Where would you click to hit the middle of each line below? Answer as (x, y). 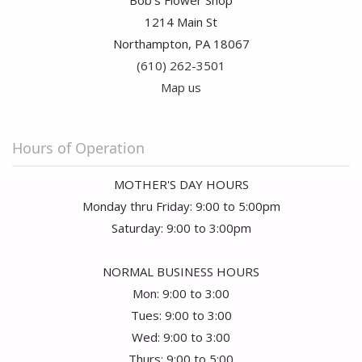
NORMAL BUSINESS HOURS (181, 272)
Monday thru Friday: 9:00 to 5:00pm (181, 206)
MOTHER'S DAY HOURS (181, 185)
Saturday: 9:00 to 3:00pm (181, 228)
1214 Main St (181, 22)
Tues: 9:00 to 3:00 (181, 316)
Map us (181, 88)
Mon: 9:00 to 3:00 (181, 294)
